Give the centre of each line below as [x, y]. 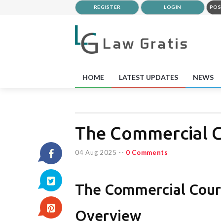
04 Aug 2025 [96, 152]
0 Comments [147, 152]
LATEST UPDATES [148, 77]
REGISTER [107, 7]
